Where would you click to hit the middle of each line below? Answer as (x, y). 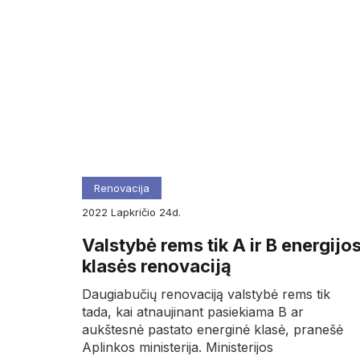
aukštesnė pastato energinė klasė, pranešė (213, 329)
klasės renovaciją (157, 266)
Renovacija (122, 188)
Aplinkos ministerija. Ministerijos (178, 347)
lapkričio (138, 212)
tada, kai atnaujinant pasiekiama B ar (193, 311)
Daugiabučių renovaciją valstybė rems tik (206, 294)
